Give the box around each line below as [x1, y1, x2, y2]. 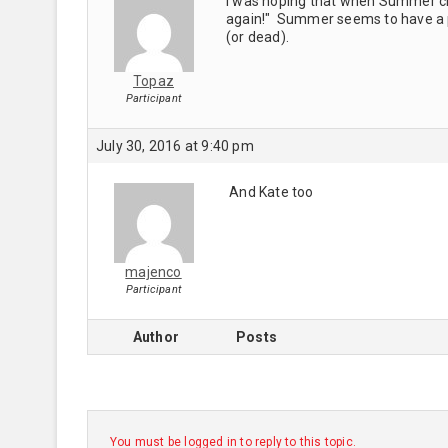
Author [132, 328, 180, 345]
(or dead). [226, 28, 296, 45]
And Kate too [226, 183, 314, 200]
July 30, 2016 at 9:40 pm [96, 137, 254, 154]
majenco [125, 263, 182, 280]
